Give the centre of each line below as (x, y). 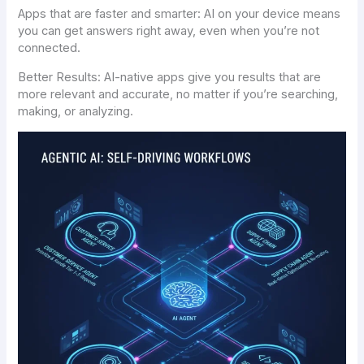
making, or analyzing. (76, 111)
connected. (50, 48)
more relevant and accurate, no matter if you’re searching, (178, 94)
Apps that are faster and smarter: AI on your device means (180, 14)
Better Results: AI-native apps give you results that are (170, 77)
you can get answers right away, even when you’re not (169, 31)
